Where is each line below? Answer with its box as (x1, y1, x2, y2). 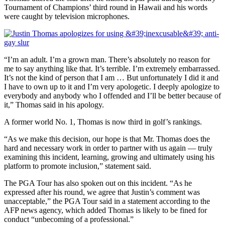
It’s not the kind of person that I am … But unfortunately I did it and (4, 73, 218, 82)
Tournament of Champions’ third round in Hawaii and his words (4, 3, 207, 12)
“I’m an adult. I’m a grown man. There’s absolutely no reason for (4, 55, 210, 64)
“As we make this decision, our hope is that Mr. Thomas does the (4, 134, 210, 143)
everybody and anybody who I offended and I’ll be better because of (4, 91, 221, 100)
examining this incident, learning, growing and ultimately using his (4, 152, 214, 161)
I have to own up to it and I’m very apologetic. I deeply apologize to (4, 82, 219, 91)
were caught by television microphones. (4, 12, 130, 21)
